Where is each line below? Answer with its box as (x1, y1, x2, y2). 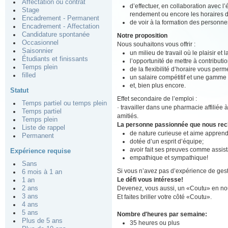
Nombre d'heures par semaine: (117, 210, 207, 218)
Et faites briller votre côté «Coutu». (117, 193, 212, 201)
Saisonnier (22, 47, 53, 54)
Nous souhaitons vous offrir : (117, 40, 195, 48)
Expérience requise (10, 147, 71, 155)
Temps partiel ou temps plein (22, 100, 107, 107)
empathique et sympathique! (130, 154, 208, 161)
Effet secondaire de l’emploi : (117, 95, 197, 102)
